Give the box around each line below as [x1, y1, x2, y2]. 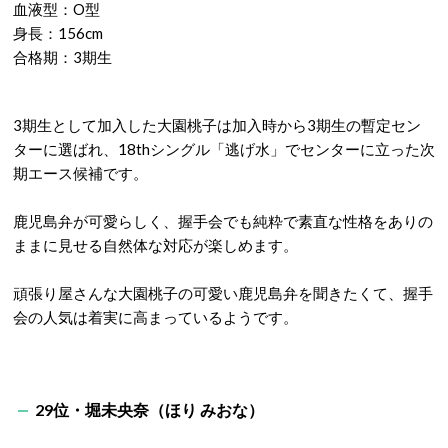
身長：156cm [13, 24, 103, 43]
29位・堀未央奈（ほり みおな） [35, 400, 264, 420]
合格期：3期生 [13, 48, 112, 67]
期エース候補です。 [13, 164, 148, 183]
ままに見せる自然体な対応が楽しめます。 [13, 236, 298, 255]
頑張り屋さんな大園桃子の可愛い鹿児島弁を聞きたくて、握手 [13, 284, 433, 303]
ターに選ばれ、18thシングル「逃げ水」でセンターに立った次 [13, 140, 435, 159]
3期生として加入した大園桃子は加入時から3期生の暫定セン [13, 116, 421, 135]
